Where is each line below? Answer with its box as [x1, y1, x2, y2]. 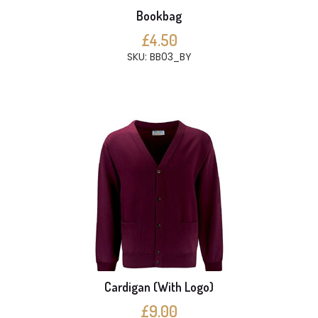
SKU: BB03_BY [126, 50, 192, 64]
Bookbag [136, 8, 182, 23]
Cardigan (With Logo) [104, 279, 214, 295]
